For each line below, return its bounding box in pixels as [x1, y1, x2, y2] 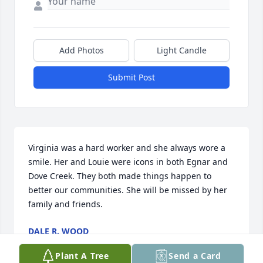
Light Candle [157, 45, 207, 56]
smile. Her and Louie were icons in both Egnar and [28, 156, 228, 168]
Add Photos [59, 45, 104, 56]
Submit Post [108, 72, 155, 83]
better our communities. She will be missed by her [28, 184, 227, 196]
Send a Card [168, 250, 221, 261]
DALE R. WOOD [28, 225, 89, 237]
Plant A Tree [55, 250, 109, 261]
